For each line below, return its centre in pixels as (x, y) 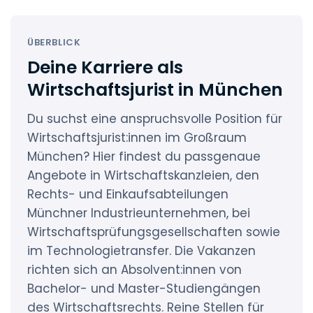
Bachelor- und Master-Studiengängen (144, 289)
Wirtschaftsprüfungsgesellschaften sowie (154, 232)
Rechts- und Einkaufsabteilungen (128, 194)
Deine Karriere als (105, 67)
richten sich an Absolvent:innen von (134, 270)
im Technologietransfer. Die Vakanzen (141, 251)
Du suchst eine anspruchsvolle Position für (155, 119)
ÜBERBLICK (54, 42)
